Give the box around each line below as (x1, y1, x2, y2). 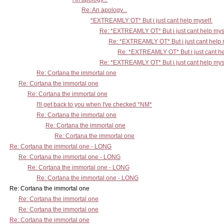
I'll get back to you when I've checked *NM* (36, 101, 152, 108)
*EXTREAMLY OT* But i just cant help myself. (90, 17, 212, 24)
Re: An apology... (81, 6, 127, 13)
